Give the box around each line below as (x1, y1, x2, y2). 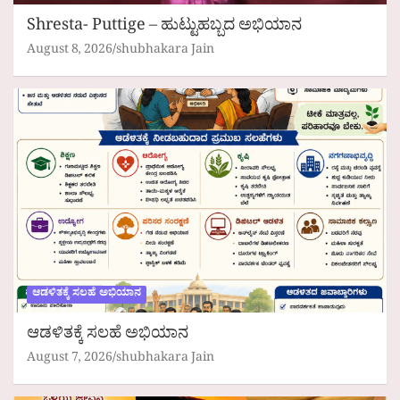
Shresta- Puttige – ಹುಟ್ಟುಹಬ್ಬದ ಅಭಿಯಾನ (27, 14, 302, 41)
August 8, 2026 (27, 40, 112, 62)
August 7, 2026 (27, 348, 112, 370)
